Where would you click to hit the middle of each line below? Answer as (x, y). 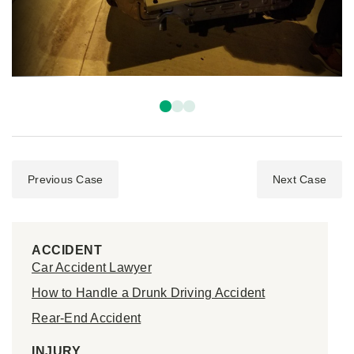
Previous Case (66, 180)
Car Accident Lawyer (92, 268)
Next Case (299, 180)
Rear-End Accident (87, 318)
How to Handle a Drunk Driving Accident (149, 293)
